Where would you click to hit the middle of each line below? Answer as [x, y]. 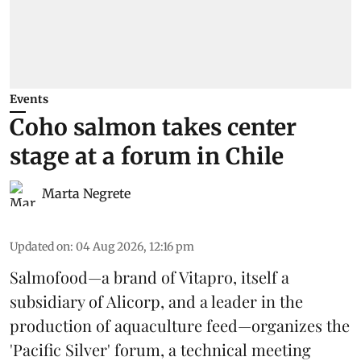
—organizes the [294, 326]
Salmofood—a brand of [94, 277]
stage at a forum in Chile [147, 157]
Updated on [40, 247]
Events [29, 100]
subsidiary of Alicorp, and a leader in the [156, 301]
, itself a [261, 277]
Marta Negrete [86, 194]
